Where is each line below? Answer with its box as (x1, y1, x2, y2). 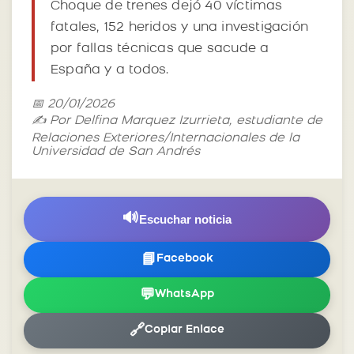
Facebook (156, 253, 213, 265)
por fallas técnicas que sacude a (51, 42, 269, 55)
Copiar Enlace (145, 324, 224, 337)
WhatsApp (155, 288, 214, 301)
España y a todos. (51, 63, 170, 77)
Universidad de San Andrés (32, 145, 200, 158)
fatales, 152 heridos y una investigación (51, 21, 309, 34)
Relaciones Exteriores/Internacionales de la (32, 132, 299, 145)
